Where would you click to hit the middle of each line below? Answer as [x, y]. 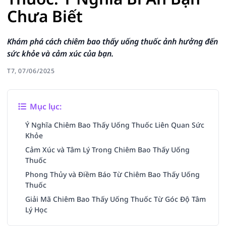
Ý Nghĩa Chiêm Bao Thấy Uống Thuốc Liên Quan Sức [115, 125]
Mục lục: [45, 106]
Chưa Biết [45, 16]
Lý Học [36, 210]
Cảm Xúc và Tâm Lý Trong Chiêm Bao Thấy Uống [107, 150]
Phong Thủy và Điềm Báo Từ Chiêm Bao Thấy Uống [112, 174]
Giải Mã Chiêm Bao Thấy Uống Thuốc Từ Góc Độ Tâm [116, 199]
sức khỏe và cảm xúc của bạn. [60, 53]
